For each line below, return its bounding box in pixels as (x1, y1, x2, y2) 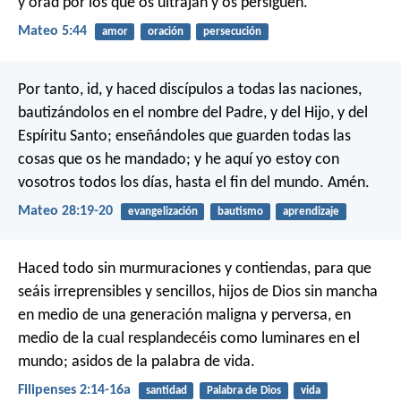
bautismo (217, 205, 263, 218)
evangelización (127, 205, 198, 218)
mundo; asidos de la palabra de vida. (18, 354, 255, 371)
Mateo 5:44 (18, 24, 87, 39)
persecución (202, 26, 261, 38)
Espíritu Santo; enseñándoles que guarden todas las (18, 127, 351, 145)
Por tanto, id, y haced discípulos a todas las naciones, (18, 81, 362, 98)
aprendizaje (282, 205, 339, 218)
